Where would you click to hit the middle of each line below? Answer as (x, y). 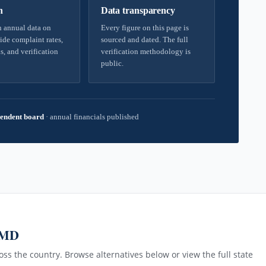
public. (112, 63)
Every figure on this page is (145, 28)
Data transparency (138, 10)
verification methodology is (145, 51)
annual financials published (94, 117)
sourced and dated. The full (144, 39)
